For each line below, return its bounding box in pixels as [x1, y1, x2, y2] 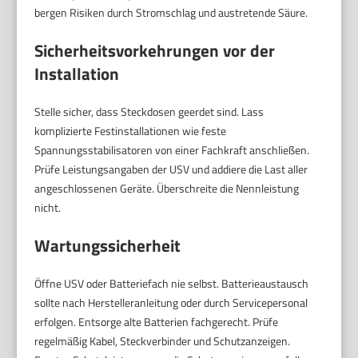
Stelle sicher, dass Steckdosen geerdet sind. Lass [34, 102, 265, 120]
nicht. [34, 198, 62, 216]
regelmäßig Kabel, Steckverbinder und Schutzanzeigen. [34, 332, 291, 349]
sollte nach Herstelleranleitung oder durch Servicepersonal [34, 293, 308, 311]
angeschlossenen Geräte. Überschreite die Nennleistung [34, 179, 300, 197]
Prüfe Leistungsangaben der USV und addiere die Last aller [34, 160, 308, 177]
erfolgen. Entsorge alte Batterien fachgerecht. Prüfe [34, 312, 279, 330]
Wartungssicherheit [34, 232, 181, 258]
